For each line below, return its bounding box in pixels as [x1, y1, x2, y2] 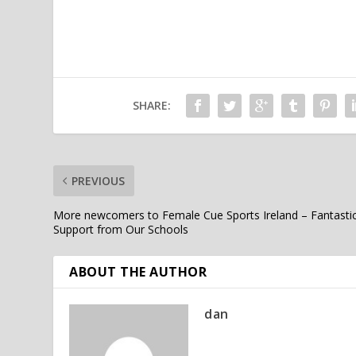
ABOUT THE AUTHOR [69, 262, 207, 281]
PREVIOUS [72, 172, 126, 188]
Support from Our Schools [53, 221, 189, 237]
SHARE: [132, 97, 171, 113]
